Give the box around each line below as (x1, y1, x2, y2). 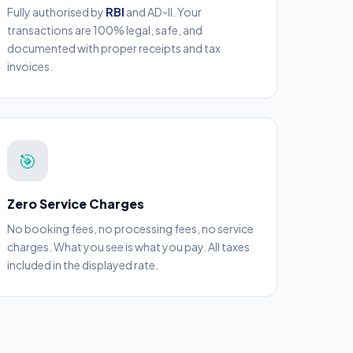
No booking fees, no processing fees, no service (7, 221, 254, 236)
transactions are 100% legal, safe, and (7, 23, 203, 37)
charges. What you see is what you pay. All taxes (7, 240, 250, 254)
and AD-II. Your (124, 5, 202, 19)
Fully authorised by (7, 5, 106, 19)
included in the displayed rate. (7, 258, 158, 272)
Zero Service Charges (7, 195, 144, 212)
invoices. (7, 59, 53, 73)
